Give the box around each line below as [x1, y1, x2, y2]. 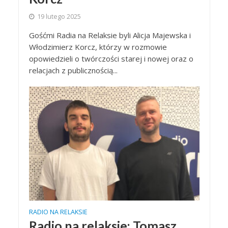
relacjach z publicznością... [28, 65, 118, 76]
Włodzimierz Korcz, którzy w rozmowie [28, 42, 167, 52]
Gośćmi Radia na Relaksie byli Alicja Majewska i [28, 30, 191, 41]
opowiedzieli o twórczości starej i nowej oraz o [28, 53, 193, 64]
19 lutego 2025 [37, 12, 81, 21]
